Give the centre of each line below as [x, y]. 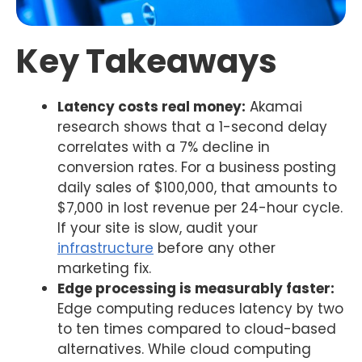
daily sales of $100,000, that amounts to [197, 187]
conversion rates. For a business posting [197, 167]
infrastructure [105, 248]
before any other [215, 248]
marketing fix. [104, 268]
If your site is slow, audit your [158, 227]
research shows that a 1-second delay [192, 126]
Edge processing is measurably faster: [196, 288]
